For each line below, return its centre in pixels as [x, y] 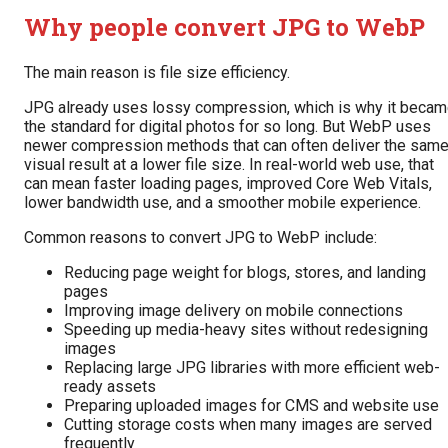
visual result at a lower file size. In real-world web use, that [229, 165]
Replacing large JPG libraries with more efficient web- [252, 368]
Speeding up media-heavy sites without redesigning [246, 330]
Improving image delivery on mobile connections [233, 311]
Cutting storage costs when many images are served [248, 425]
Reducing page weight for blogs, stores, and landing [245, 273]
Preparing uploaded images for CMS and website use [251, 406]
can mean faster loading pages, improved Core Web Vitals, [228, 184]
